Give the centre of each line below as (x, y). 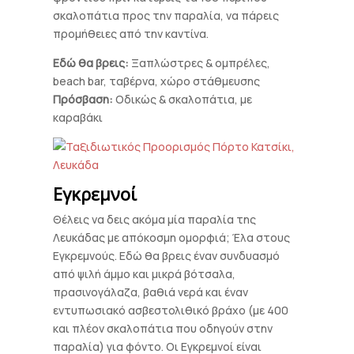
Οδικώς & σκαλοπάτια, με (183, 99)
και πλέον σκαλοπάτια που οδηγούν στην (163, 328)
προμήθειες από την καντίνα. (131, 34)
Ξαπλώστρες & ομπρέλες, (200, 63)
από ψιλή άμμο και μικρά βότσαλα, (145, 274)
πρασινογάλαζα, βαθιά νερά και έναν (151, 292)
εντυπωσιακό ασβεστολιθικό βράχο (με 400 (171, 310)
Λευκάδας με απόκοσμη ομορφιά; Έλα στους (172, 237)
